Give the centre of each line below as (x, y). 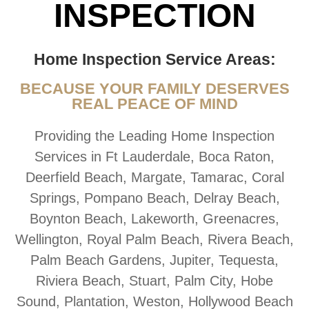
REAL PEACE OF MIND (154, 104)
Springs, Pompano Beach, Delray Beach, (154, 198)
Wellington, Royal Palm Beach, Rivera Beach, (154, 240)
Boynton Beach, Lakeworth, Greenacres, (154, 219)
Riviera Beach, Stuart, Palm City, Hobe (154, 281)
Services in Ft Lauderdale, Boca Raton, (154, 157)
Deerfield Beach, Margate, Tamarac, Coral (154, 178)
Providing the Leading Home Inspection (154, 136)
